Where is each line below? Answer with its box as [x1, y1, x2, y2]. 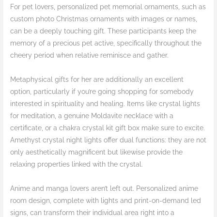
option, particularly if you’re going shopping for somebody [10, 88, 194, 96]
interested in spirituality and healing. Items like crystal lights [10, 100, 201, 108]
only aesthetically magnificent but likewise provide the [10, 148, 183, 156]
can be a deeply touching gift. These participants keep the [10, 27, 197, 35]
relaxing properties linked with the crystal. [10, 160, 143, 169]
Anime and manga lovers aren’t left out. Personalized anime [10, 185, 199, 193]
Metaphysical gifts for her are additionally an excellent [10, 76, 184, 84]
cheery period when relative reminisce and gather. [10, 51, 169, 60]
